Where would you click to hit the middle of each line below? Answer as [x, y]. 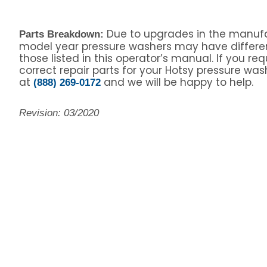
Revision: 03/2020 [59, 113]
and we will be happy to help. [177, 82]
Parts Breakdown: [63, 34]
